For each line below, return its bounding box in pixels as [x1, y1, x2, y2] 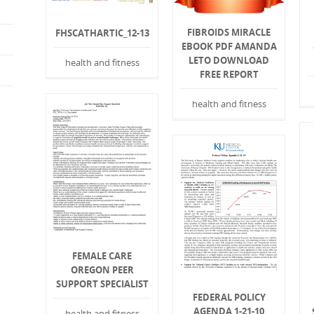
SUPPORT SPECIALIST [55, 278, 149, 291]
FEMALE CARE [72, 250, 132, 263]
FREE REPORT [199, 68, 259, 81]
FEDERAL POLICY [192, 291, 266, 304]
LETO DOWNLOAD [189, 54, 270, 67]
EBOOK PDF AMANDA [181, 40, 277, 53]
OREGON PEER [70, 264, 134, 277]
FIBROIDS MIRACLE [187, 26, 271, 39]
